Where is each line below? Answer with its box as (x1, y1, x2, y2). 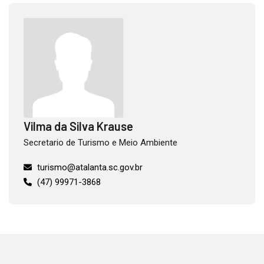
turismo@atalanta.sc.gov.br (37, 161, 143, 173)
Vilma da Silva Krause (24, 118, 133, 133)
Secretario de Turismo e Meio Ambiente (24, 137, 177, 148)
